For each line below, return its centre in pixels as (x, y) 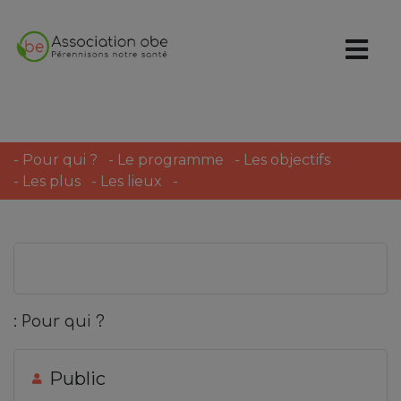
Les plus (51, 181)
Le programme (171, 160)
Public (77, 379)
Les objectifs (287, 160)
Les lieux (131, 181)
